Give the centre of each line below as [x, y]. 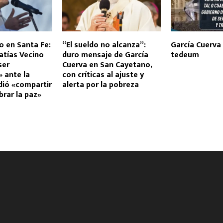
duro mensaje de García [105, 55]
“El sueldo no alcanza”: [104, 45]
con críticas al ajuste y [103, 75]
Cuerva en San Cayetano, [107, 65]
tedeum [185, 55]
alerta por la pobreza [100, 85]
